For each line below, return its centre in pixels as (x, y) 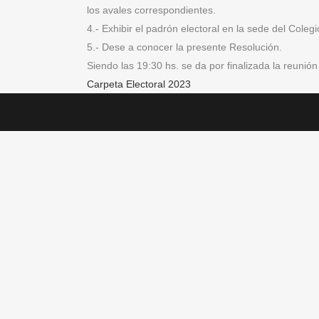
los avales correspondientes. (151, 10)
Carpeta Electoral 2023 (139, 84)
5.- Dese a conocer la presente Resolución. (184, 47)
